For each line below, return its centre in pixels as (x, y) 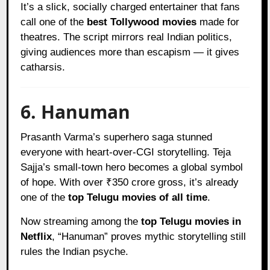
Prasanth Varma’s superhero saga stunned (117, 137)
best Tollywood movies (142, 22)
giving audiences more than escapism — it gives (130, 52)
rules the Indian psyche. (75, 251)
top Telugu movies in (191, 221)
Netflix (36, 236)
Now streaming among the (81, 221)
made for (218, 22)
